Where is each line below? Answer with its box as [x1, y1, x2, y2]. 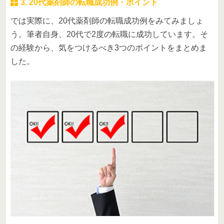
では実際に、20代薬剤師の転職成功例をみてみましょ [10, 16, 203, 25]
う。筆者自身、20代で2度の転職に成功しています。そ [10, 29, 208, 38]
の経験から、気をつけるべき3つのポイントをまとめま [10, 43, 207, 52]
